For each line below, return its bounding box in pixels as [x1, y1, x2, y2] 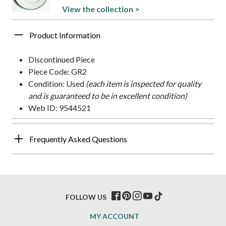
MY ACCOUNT [89, 211, 139, 220]
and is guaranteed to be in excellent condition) [28, 90, 187, 100]
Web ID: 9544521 [28, 102, 91, 112]
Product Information [29, 30, 100, 40]
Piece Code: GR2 [28, 66, 87, 76]
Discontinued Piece [28, 54, 95, 64]
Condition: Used [28, 78, 86, 88]
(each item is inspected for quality [86, 78, 201, 88]
